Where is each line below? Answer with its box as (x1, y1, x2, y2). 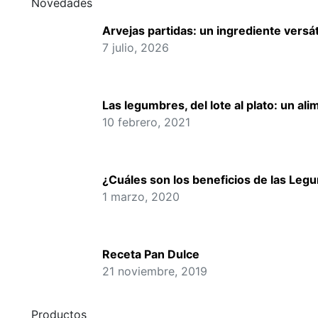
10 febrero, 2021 (102, 115, 190, 129)
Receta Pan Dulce (102, 247, 199, 261)
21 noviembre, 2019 (102, 264, 207, 278)
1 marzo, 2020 (102, 190, 180, 204)
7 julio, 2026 (102, 40, 169, 55)
